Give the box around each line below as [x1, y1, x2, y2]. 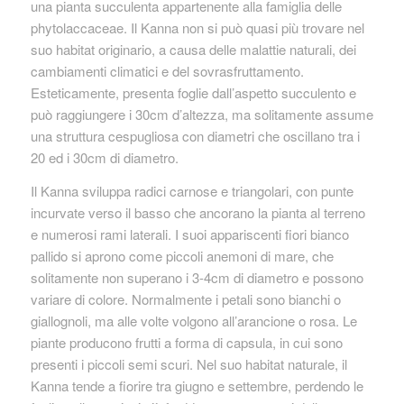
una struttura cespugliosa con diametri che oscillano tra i [30, 126, 360, 145]
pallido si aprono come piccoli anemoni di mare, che [30, 245, 334, 265]
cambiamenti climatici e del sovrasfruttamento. [30, 61, 304, 80]
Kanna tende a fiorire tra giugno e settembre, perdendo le [30, 375, 363, 395]
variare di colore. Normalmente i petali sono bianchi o [30, 289, 341, 308]
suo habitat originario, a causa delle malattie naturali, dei [30, 40, 356, 59]
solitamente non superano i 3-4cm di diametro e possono [30, 267, 363, 287]
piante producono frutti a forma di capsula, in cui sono [30, 332, 343, 352]
